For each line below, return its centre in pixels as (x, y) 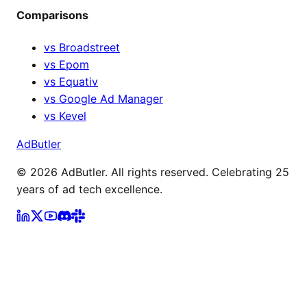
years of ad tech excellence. (89, 189)
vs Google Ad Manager (103, 98)
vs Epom (66, 64)
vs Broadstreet (82, 47)
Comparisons (52, 15)
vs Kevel (65, 115)
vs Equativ (71, 81)
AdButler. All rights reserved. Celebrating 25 (173, 172)
